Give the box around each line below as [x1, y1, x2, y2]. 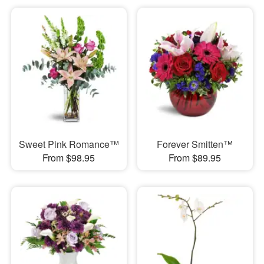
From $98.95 [42, 150, 95, 164]
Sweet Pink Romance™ [18, 137, 119, 151]
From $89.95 [169, 150, 222, 164]
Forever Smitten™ [157, 137, 233, 151]
